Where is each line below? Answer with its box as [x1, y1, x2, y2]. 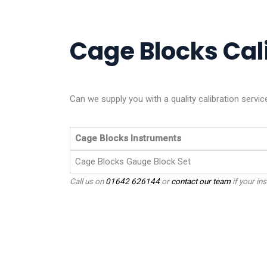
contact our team [171, 176, 231, 186]
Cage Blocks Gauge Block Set [75, 156, 191, 167]
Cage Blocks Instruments [75, 132, 181, 144]
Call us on [70, 176, 105, 186]
